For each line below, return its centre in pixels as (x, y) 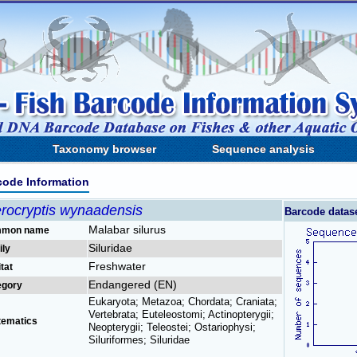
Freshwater (117, 266)
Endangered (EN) (133, 284)
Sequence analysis (263, 149)
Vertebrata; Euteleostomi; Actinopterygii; (181, 314)
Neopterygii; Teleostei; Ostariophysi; (172, 327)
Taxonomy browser (104, 149)
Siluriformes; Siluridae (139, 340)
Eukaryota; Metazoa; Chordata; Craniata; (183, 302)
